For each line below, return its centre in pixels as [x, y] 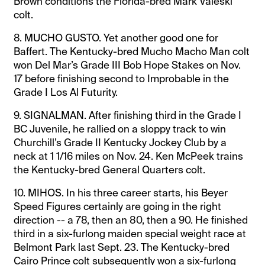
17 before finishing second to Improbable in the [122, 78]
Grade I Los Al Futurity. [66, 92]
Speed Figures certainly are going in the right [118, 206]
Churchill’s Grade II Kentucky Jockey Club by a [120, 142]
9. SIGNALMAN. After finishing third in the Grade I [128, 115]
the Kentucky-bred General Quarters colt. [110, 169]
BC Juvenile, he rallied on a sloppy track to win [120, 129]
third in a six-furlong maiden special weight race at [130, 233]
